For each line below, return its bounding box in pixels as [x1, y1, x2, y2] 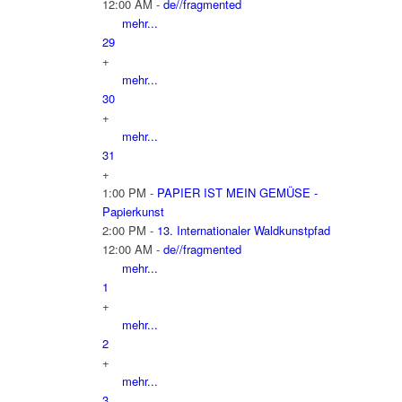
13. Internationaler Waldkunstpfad [156, 221, 330, 239]
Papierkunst [101, 202, 164, 220]
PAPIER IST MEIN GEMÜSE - [156, 183, 318, 201]
